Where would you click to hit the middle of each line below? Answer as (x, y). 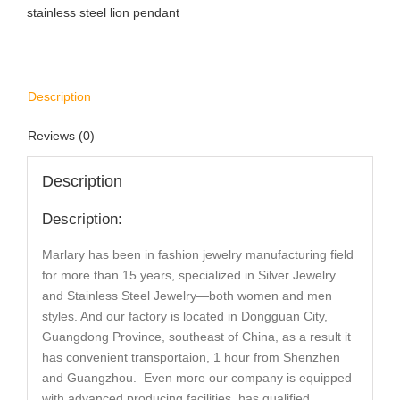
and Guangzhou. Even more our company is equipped (196, 378)
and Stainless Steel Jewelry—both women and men (187, 296)
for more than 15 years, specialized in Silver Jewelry (188, 275)
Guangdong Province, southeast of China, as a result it (196, 337)
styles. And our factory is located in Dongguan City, (184, 317)
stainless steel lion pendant (103, 12)
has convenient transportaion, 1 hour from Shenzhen (191, 358)
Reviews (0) (61, 135)
